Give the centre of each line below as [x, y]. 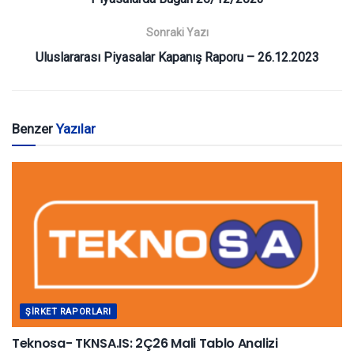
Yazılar [76, 128]
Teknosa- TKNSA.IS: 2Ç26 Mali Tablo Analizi [145, 343]
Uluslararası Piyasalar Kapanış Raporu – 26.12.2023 [177, 57]
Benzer [34, 128]
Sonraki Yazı [177, 32]
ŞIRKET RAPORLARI [68, 311]
